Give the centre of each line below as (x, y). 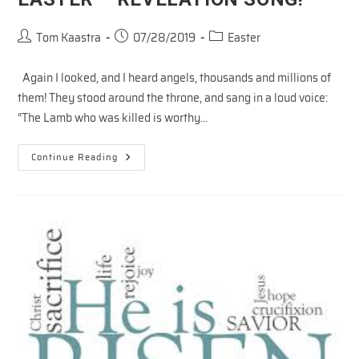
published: (141, 52)
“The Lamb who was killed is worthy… (113, 117)
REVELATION (156, 180)
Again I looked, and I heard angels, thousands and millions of (175, 77)
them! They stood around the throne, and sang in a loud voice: (173, 97)
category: (232, 52)
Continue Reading (75, 157)
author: (35, 52)
